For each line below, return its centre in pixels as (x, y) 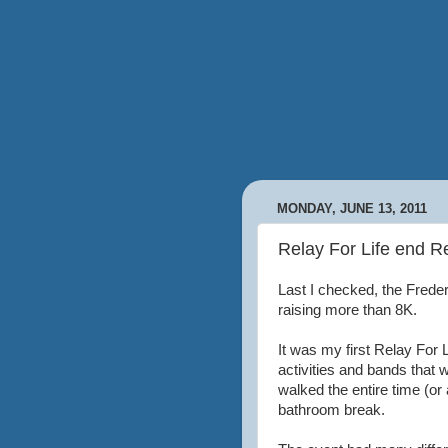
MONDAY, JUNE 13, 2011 (352, 209)
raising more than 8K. (347, 310)
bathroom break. (331, 410)
